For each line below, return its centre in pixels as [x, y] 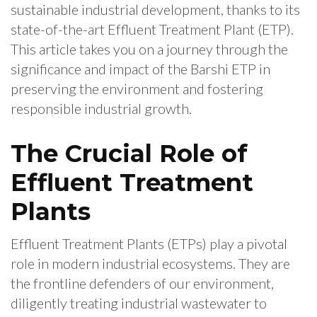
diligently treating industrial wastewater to [139, 303]
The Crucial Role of [129, 154]
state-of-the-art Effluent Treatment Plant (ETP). [152, 29]
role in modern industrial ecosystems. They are [150, 264]
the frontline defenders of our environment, [142, 283]
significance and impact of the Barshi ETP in [140, 69]
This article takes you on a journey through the [149, 49]
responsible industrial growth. [101, 109]
